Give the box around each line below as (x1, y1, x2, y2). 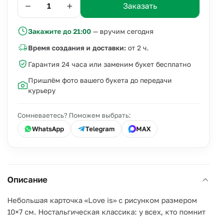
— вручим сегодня (91, 27, 154, 35)
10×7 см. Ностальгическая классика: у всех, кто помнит (7, 207, 205, 216)
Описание (7, 174, 47, 185)
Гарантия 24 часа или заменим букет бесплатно (28, 60, 191, 68)
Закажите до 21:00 (28, 27, 91, 35)
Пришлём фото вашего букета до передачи (28, 76, 172, 84)
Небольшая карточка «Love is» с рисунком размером (7, 196, 197, 204)
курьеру (28, 86, 56, 94)
